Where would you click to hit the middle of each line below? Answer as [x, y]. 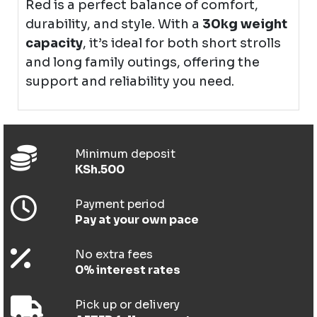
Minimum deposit [126, 154]
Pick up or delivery [128, 305]
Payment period [120, 204]
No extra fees [114, 254]
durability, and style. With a [114, 24]
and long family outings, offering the [143, 62]
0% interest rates [128, 270]
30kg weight [245, 24]
